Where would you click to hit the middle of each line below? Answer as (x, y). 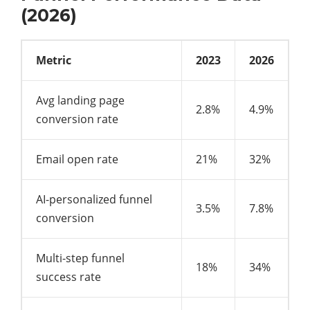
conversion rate (77, 119)
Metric (54, 61)
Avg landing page (80, 101)
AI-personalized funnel (94, 200)
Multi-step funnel (80, 258)
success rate (69, 277)
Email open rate (77, 159)
